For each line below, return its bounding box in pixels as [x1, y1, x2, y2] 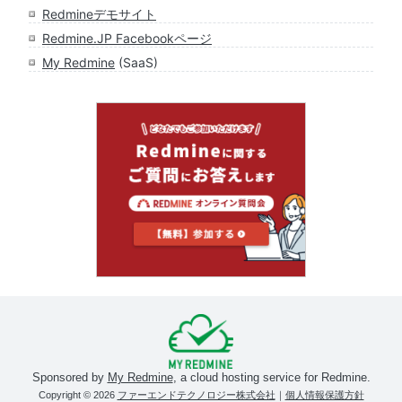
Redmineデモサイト [42, 5, 156, 22]
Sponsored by [31, 370, 108, 384]
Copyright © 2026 [38, 389, 118, 400]
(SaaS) [115, 54, 158, 70]
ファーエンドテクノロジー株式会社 [117, 389, 275, 400]
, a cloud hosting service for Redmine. [172, 370, 371, 384]
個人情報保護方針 [284, 389, 364, 400]
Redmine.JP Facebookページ [42, 30, 212, 46]
